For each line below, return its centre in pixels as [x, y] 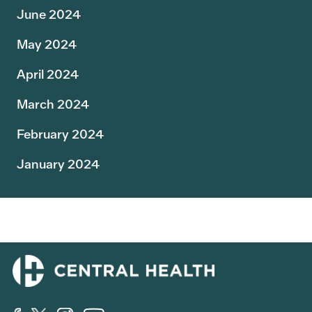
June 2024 [49, 14]
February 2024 [60, 134]
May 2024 [47, 44]
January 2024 [58, 164]
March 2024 [53, 104]
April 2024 [48, 74]
